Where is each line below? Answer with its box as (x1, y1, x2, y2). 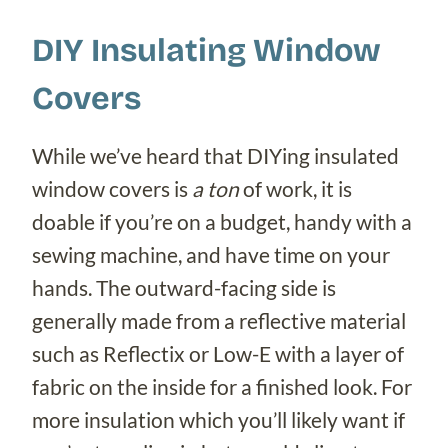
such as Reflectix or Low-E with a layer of (32, 341, 404, 367)
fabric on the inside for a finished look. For (32, 374, 412, 400)
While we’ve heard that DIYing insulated (32, 143, 399, 169)
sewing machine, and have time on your (32, 242, 390, 268)
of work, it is (239, 176, 352, 202)
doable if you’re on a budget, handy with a (32, 209, 412, 235)
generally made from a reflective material (32, 308, 406, 334)
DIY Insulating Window (32, 31, 381, 71)
